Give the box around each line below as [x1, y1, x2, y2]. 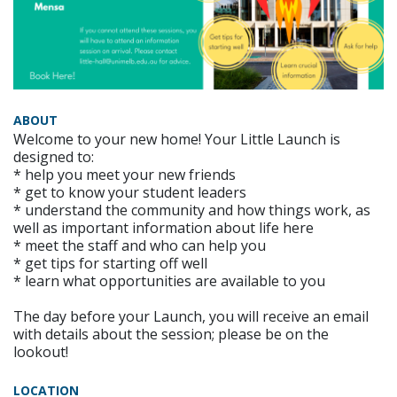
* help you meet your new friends [13, 164, 236, 184]
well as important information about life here [13, 217, 314, 237]
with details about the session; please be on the [13, 323, 329, 344]
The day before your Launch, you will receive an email [13, 306, 369, 326]
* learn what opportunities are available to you [13, 270, 325, 291]
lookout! [13, 341, 68, 362]
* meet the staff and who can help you [13, 235, 266, 255]
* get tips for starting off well [13, 253, 207, 273]
